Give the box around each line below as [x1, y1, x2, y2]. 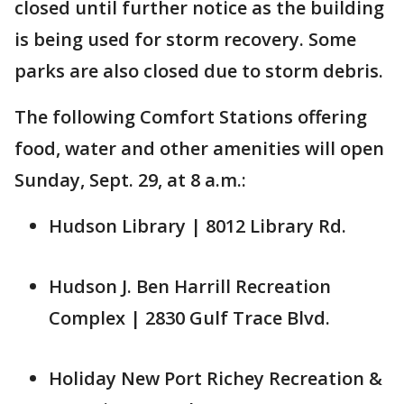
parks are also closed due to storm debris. [14, 59, 383, 83]
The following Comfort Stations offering [14, 105, 367, 129]
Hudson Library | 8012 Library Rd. [49, 214, 346, 238]
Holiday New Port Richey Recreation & [49, 366, 382, 390]
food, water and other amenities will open [14, 136, 384, 161]
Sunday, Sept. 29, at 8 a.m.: [14, 168, 246, 192]
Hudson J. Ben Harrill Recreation [49, 274, 331, 298]
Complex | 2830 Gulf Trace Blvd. [49, 306, 330, 330]
